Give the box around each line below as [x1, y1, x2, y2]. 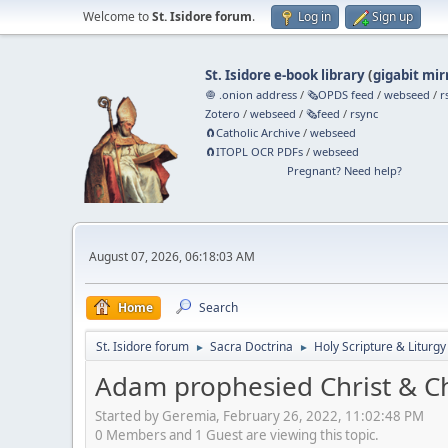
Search [199, 299, 238, 316]
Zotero [205, 106, 241, 121]
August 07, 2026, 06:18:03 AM [89, 247, 255, 265]
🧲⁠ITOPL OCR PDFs [205, 144, 304, 159]
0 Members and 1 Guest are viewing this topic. [95, 425, 379, 444]
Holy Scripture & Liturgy [314, 338, 446, 355]
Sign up [372, 8, 413, 25]
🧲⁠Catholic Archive [205, 125, 301, 140]
